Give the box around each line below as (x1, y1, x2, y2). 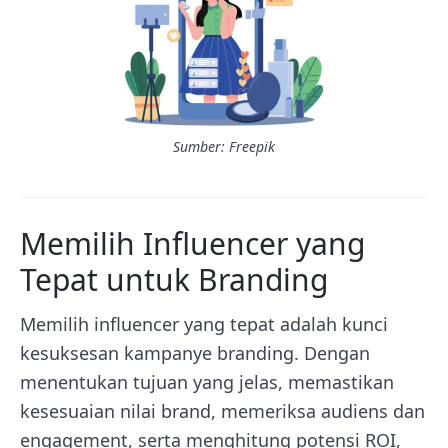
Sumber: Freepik (173, 136, 275, 156)
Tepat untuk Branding (20, 258, 328, 300)
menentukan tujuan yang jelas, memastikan (20, 369, 394, 394)
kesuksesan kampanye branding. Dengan (20, 340, 370, 365)
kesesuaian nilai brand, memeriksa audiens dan (20, 398, 425, 423)
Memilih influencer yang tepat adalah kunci (20, 311, 388, 336)
